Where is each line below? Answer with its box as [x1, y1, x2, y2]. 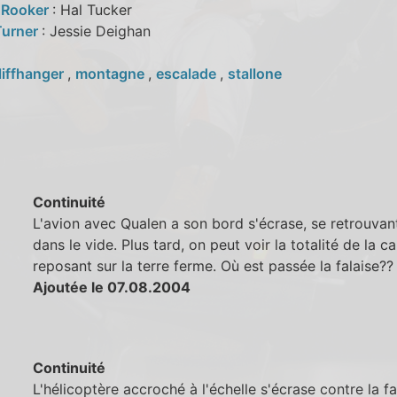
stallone [227, 64, 282, 82]
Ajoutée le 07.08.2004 [33, 277, 191, 296]
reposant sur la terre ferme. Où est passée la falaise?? [33, 256, 394, 275]
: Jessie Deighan [41, 21, 151, 40]
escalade [155, 64, 220, 82]
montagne [74, 64, 148, 82]
